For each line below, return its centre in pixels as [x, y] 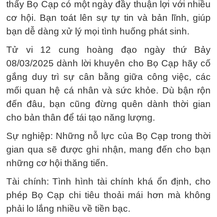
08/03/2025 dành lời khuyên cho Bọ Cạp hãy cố [108, 63]
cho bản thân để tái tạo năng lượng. [81, 117]
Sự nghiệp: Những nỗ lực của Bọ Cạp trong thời [108, 136]
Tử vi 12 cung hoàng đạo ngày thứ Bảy [108, 50]
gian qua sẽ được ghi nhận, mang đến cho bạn [108, 149]
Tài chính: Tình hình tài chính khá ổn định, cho [108, 181]
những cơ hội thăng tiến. [57, 163]
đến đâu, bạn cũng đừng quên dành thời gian [108, 104]
